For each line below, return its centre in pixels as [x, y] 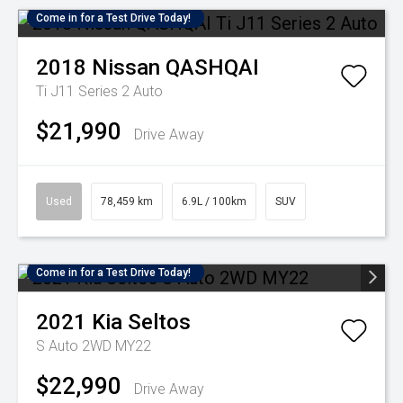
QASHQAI [212, 68]
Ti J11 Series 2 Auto [99, 92]
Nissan [126, 68]
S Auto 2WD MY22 [94, 346]
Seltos [159, 322]
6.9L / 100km [214, 202]
